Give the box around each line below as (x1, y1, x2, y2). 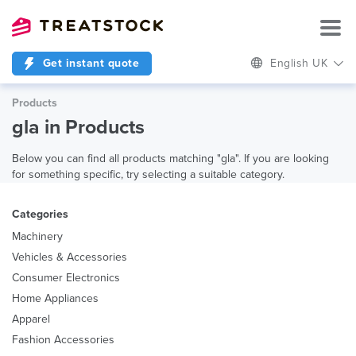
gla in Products (12, 115, 145, 139)
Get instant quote (39, 56, 139, 70)
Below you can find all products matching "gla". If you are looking (12, 152, 329, 165)
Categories (12, 207, 68, 221)
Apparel (12, 312, 50, 326)
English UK (270, 56, 331, 70)
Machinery (12, 230, 63, 243)
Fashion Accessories (12, 333, 114, 346)
